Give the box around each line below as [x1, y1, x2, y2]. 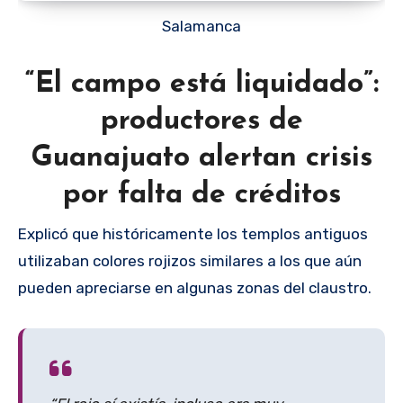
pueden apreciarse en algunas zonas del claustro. [18, 278, 372, 297]
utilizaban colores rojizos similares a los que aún [18, 251, 362, 270]
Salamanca [171, 17, 241, 36]
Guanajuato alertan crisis [31, 144, 372, 174]
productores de [100, 107, 303, 137]
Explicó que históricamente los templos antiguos [18, 224, 368, 243]
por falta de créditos [62, 181, 341, 210]
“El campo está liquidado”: [24, 70, 379, 100]
